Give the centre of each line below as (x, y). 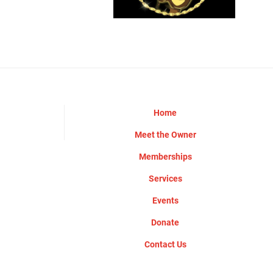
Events (165, 200)
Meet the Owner (165, 134)
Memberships (165, 156)
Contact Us (165, 244)
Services (165, 178)
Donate (165, 222)
